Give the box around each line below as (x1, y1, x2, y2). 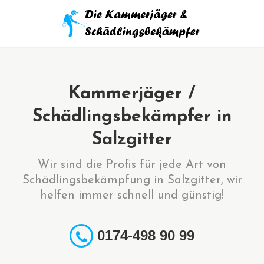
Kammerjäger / (68, 85, 196, 103)
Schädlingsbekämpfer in (32, 108, 232, 126)
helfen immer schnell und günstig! (40, 190, 224, 202)
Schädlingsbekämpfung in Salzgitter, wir (22, 174, 242, 186)
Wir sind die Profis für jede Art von (38, 159, 226, 171)
